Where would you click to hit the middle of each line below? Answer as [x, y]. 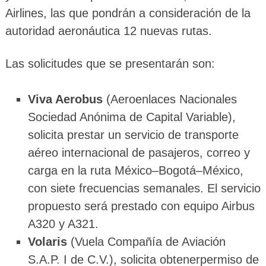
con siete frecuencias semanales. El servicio [144, 189]
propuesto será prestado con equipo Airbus [141, 206]
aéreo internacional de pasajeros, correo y [139, 153]
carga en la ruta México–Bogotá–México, [135, 171]
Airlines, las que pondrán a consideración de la [128, 13]
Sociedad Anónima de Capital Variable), [132, 117]
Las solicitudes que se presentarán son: [110, 64]
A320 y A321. [63, 224]
